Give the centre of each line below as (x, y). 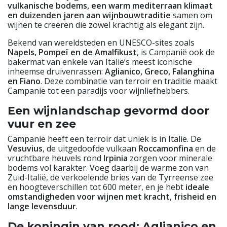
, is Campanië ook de (176, 52)
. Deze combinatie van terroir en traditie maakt (129, 81)
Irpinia (116, 158)
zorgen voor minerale (170, 158)
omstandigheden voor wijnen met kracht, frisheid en (112, 196)
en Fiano (24, 81)
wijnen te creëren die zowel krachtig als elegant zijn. (106, 25)
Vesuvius (25, 148)
